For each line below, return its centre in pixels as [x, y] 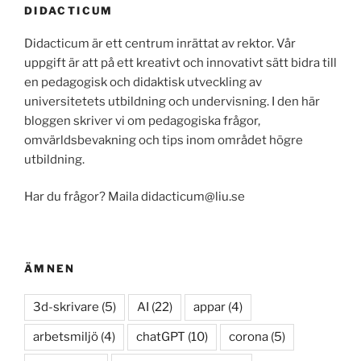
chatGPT [161, 337]
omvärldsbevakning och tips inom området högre [164, 140]
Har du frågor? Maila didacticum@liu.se [135, 197]
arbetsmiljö [66, 337]
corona [249, 337]
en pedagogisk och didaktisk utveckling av [143, 82]
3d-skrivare [66, 307]
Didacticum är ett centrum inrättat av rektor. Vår [160, 43]
